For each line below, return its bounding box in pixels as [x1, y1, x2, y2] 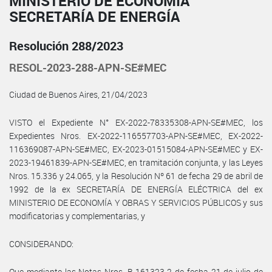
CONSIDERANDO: [9, 237, 73, 250]
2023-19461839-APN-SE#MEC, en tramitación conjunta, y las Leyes [9, 156, 263, 168]
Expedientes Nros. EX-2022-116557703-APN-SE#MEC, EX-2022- [9, 129, 263, 141]
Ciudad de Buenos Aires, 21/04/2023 [9, 88, 148, 100]
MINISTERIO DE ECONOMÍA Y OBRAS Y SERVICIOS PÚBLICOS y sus [9, 196, 263, 208]
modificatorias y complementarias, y [9, 209, 145, 222]
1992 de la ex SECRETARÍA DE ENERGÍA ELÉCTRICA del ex [9, 183, 263, 195]
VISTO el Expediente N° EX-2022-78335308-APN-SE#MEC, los [9, 116, 263, 128]
